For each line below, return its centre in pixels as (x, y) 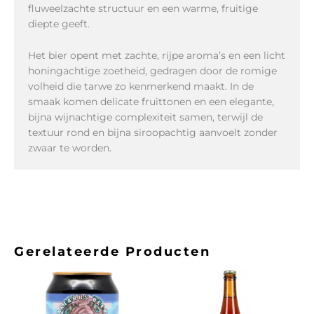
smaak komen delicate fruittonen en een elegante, (151, 101)
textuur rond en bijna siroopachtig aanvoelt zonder (153, 132)
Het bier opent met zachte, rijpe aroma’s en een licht (157, 55)
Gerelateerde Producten (112, 251)
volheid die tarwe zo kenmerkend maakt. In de (141, 86)
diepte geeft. (59, 24)
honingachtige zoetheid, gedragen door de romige (152, 70)
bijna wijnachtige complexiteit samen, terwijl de (145, 117)
